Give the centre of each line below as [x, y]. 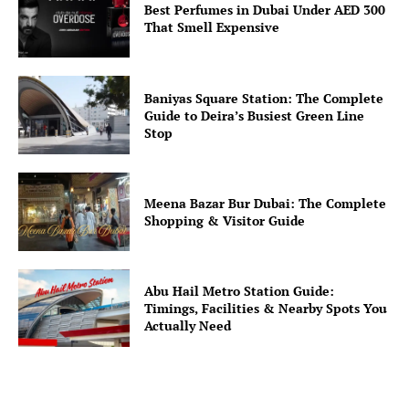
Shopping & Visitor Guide [225, 220]
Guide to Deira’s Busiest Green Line [255, 115]
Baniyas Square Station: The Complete [264, 98]
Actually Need [188, 325]
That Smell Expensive [212, 27]
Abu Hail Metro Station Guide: [240, 290]
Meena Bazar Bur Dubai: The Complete [266, 203]
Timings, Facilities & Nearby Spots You [266, 308]
